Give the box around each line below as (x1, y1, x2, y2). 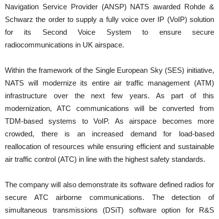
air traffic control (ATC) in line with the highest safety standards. (5, 155, 205, 164)
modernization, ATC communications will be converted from (5, 104, 214, 113)
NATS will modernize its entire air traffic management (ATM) (5, 79, 214, 88)
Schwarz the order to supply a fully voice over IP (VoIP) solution (5, 15, 214, 24)
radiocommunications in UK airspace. (5, 41, 124, 49)
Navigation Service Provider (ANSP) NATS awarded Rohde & (5, 2, 214, 11)
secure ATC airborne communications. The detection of (5, 193, 214, 202)
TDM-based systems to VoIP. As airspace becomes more (5, 117, 214, 126)
